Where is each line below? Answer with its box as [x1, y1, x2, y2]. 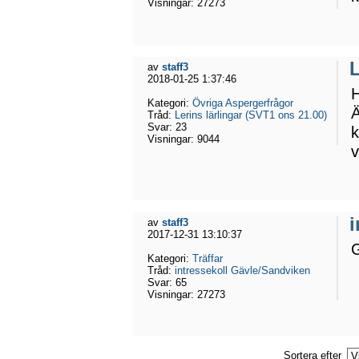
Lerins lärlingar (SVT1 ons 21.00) [175, 108, 327, 121]
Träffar [192, 252, 223, 264]
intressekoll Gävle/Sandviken [175, 264, 310, 276]
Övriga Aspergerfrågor [192, 96, 293, 109]
